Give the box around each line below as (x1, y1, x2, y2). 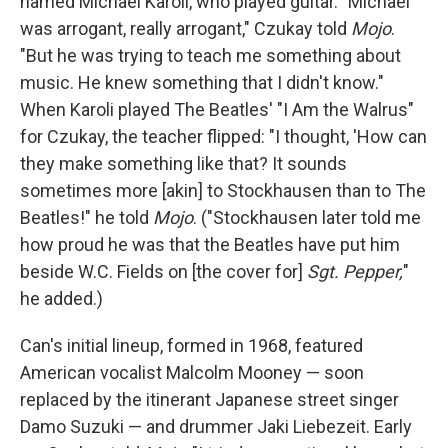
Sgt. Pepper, (307, 261, 403, 283)
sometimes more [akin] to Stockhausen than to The (20, 180, 426, 202)
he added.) (20, 288, 103, 310)
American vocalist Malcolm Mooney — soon (20, 362, 364, 384)
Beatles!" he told (20, 207, 153, 229)
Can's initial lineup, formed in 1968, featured (20, 335, 363, 357)
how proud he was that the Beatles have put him (20, 234, 400, 256)
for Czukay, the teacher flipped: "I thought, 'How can (20, 126, 427, 148)
